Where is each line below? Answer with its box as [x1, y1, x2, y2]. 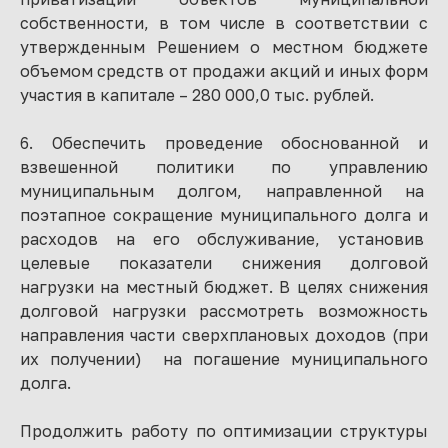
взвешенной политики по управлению [20, 157, 428, 177]
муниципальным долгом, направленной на [20, 181, 428, 201]
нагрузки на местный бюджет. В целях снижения [20, 277, 428, 297]
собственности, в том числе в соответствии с [20, 13, 428, 33]
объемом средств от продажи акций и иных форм [20, 61, 428, 81]
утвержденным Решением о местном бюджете [20, 37, 428, 57]
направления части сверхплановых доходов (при [20, 325, 428, 345]
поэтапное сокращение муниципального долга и [20, 205, 428, 225]
